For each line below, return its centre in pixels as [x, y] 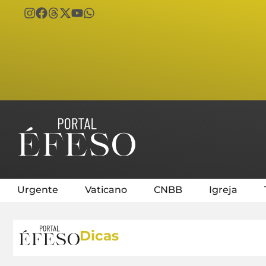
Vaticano [106, 189]
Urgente [38, 189]
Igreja [223, 189]
